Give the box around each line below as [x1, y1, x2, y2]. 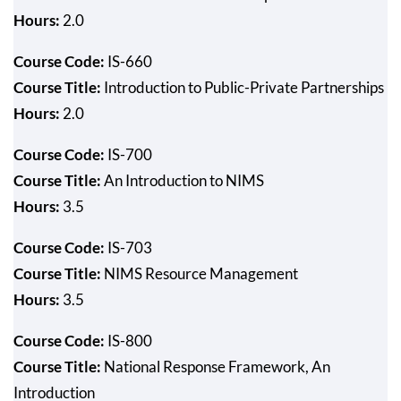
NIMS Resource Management [101, 263, 298, 283]
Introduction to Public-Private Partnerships [101, 77, 384, 97]
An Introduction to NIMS [101, 170, 264, 190]
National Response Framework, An [101, 356, 330, 376]
